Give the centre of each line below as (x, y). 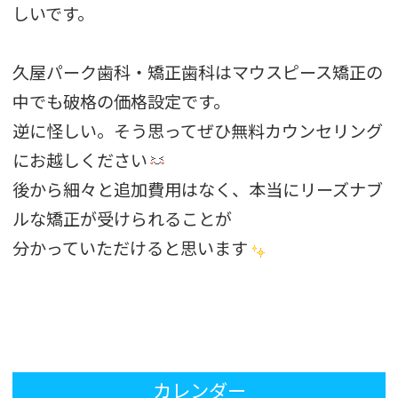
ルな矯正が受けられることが (123, 218)
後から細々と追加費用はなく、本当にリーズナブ (198, 189)
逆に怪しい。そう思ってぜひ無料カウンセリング (198, 130)
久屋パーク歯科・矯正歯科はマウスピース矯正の (198, 72)
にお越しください (80, 159)
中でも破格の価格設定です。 (122, 101)
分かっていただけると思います (131, 247)
